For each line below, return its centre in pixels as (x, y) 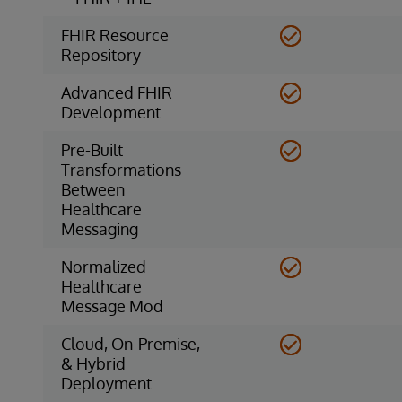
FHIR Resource (115, 35)
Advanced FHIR (117, 92)
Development (111, 112)
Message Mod (112, 306)
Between (93, 189)
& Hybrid (93, 363)
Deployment (106, 383)
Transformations (121, 169)
